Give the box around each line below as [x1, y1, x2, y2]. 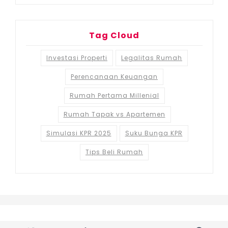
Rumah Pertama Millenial [69, 91, 159, 100]
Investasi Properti [46, 53, 107, 62]
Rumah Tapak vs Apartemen [63, 109, 165, 119]
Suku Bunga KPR [125, 128, 183, 137]
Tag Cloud [89, 29, 139, 41]
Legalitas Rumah [121, 53, 182, 62]
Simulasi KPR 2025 [46, 128, 111, 137]
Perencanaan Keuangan [71, 72, 158, 81]
